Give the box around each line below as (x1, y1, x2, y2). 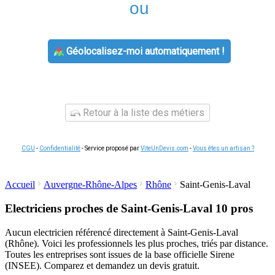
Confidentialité (39, 145, 80, 152)
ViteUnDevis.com (141, 145, 188, 152)
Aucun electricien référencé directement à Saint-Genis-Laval (5, 227, 238, 238)
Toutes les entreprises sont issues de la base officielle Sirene (5, 249, 234, 260)
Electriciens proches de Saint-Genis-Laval (5, 202, 215, 215)
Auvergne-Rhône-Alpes (44, 179, 137, 190)
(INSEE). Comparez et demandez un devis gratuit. (5, 260, 199, 271)
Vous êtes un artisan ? (193, 145, 254, 152)
